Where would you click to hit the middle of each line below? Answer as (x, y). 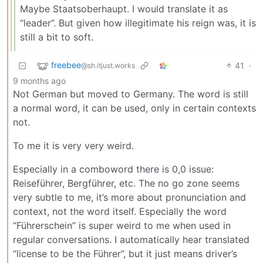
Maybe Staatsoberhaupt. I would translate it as (124, 9)
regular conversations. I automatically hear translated (131, 239)
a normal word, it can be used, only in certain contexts (134, 108)
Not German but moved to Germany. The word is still (131, 94)
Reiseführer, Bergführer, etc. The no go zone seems (126, 183)
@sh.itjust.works (108, 66)
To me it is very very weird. (73, 145)
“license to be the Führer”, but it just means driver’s (125, 253)
